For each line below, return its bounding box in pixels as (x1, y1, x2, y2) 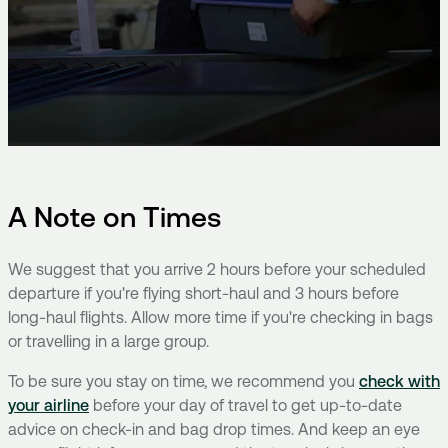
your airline (8, 396, 89, 416)
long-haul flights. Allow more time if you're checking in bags (8, 308, 433, 328)
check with (359, 372, 440, 392)
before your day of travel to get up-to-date (89, 396, 402, 416)
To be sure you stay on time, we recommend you (8, 372, 359, 392)
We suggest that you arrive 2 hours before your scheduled (8, 260, 426, 280)
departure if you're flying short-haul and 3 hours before (8, 284, 399, 304)
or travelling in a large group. (8, 332, 209, 352)
